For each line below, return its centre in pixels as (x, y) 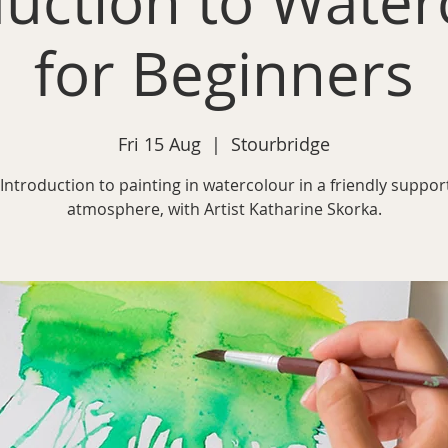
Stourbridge (280, 144)
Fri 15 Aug (159, 144)
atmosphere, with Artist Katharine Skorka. (224, 209)
